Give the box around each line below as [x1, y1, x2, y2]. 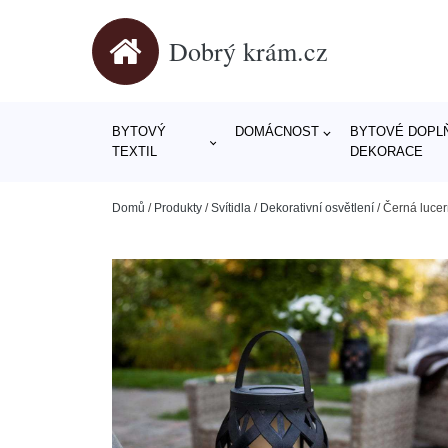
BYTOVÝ [112, 124, 166, 139]
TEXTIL [112, 144, 157, 159]
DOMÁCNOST [234, 124, 319, 139]
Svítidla [211, 201, 251, 215]
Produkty [154, 201, 202, 215]
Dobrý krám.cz [169, 33, 328, 68]
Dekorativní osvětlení [260, 201, 374, 215]
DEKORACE [349, 144, 423, 159]
